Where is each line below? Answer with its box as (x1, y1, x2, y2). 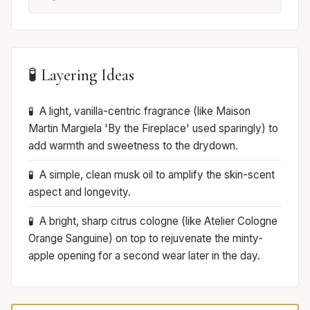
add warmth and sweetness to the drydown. (28, 139, 238, 153)
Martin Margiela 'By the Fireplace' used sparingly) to (28, 122, 278, 136)
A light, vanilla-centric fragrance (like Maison (39, 104, 250, 118)
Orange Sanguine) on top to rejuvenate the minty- (28, 232, 263, 246)
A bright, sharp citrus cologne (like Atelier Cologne (39, 215, 277, 228)
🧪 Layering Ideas (28, 65, 134, 86)
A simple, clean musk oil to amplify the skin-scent (39, 168, 275, 182)
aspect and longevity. (28, 185, 131, 199)
